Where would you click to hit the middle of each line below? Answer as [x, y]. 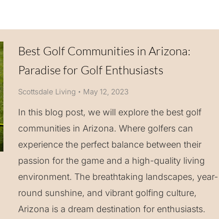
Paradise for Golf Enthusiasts [90, 70]
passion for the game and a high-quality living [111, 161]
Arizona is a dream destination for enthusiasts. [111, 209]
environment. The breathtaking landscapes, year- [118, 177]
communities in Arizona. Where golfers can [105, 128]
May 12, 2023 [106, 92]
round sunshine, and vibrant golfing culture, [107, 193]
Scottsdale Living [47, 92]
